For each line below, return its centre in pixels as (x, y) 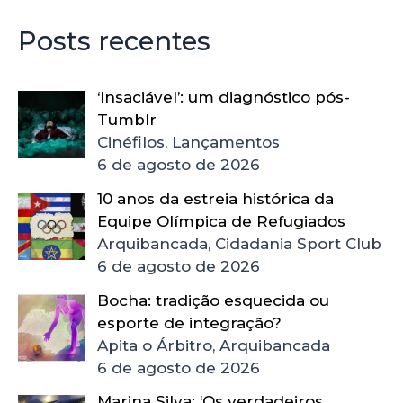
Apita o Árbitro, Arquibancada (213, 345)
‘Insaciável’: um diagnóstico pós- (223, 98)
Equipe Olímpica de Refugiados (221, 221)
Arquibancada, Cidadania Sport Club (239, 243)
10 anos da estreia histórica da (215, 198)
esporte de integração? (189, 322)
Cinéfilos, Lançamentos (188, 143)
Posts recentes (114, 41)
